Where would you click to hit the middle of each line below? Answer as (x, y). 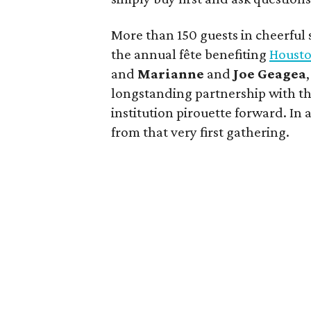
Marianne (171, 74)
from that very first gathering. (201, 132)
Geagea (282, 74)
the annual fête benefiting (191, 54)
